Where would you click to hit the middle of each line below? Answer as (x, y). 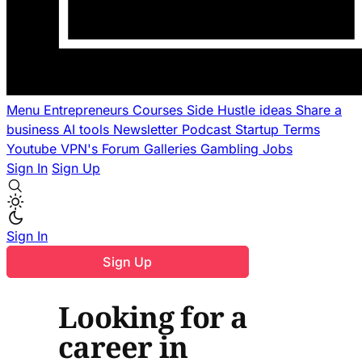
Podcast (208, 129)
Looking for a (153, 317)
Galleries (172, 149)
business (35, 129)
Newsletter (147, 129)
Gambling (232, 149)
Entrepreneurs (88, 110)
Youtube (34, 149)
